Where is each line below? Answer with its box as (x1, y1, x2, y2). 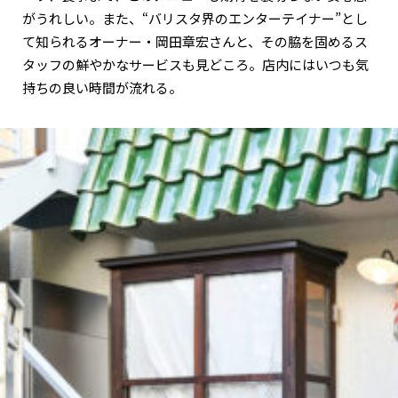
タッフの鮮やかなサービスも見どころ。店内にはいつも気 (22, 55, 369, 75)
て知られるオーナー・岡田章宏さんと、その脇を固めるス (22, 32, 368, 52)
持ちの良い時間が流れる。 (22, 78, 182, 98)
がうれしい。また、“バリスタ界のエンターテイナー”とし (22, 9, 368, 28)
